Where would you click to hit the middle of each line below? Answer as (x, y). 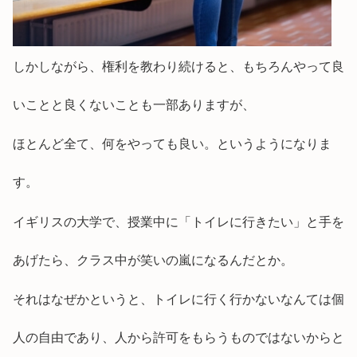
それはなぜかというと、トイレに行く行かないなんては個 (178, 300)
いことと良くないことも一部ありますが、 (134, 104)
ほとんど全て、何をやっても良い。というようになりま (172, 144)
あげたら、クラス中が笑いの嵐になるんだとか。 (153, 260)
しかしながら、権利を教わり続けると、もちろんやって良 (178, 66)
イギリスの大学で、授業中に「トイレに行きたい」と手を (178, 222)
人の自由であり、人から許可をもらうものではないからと (178, 338)
